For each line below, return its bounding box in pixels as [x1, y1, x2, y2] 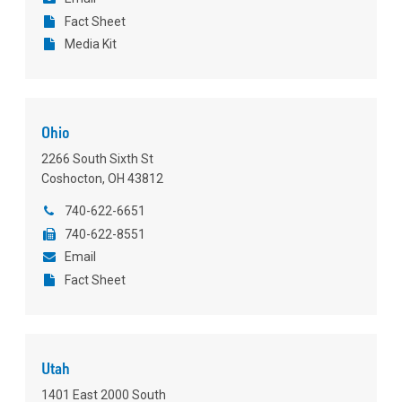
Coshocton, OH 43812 [40, 171, 163, 187]
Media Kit [64, 37, 117, 52]
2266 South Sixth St [40, 152, 153, 167]
